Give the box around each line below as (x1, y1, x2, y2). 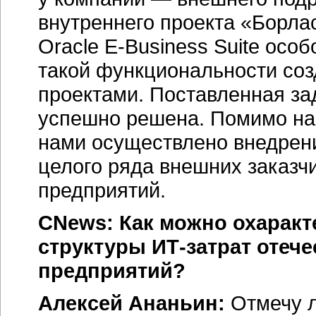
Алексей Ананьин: (38, 291, 225, 315)
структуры (38, 235, 152, 258)
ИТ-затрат (152, 235, 251, 258)
